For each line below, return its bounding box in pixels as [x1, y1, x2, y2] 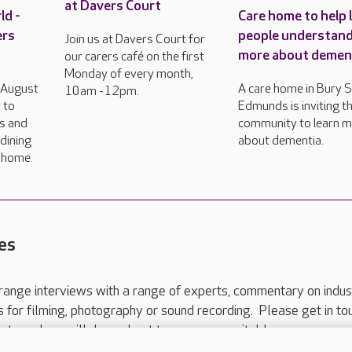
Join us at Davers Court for [64, 31, 205, 47]
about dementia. [238, 133, 324, 148]
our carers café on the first [64, 49, 204, 64]
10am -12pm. [64, 83, 139, 99]
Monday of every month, [64, 66, 193, 82]
